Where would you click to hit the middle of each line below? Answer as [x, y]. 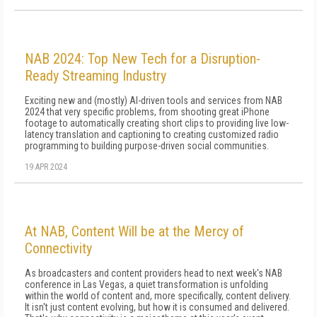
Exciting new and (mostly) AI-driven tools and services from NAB [154, 100]
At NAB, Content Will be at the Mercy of [134, 231]
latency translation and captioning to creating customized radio [152, 134]
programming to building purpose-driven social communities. [147, 146]
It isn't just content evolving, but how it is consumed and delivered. [157, 307]
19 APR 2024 [46, 167]
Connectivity [58, 248]
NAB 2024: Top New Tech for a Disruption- [143, 59]
